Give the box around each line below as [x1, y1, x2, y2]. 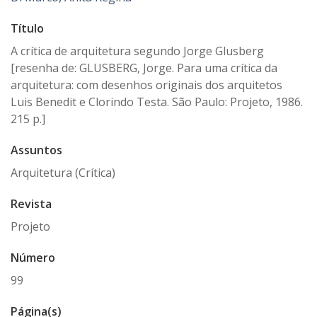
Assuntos [11, 142, 62, 158]
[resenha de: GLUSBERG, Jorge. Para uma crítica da [11, 60, 277, 76]
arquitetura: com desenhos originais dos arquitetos [11, 77, 282, 93]
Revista [11, 196, 52, 212]
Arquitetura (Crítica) [11, 165, 115, 180]
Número [11, 250, 55, 265]
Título [11, 21, 44, 36]
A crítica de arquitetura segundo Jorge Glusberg [11, 43, 264, 59]
